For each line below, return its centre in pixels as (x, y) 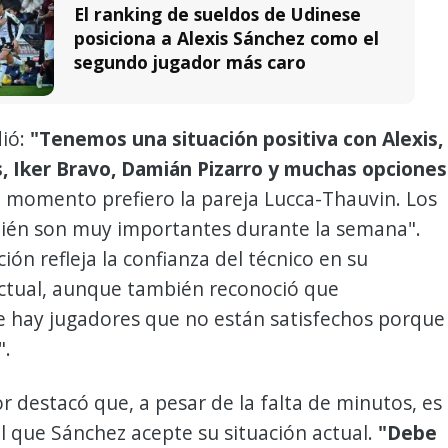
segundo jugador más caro (190, 61)
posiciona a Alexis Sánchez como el (226, 37)
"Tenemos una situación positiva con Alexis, (236, 139)
